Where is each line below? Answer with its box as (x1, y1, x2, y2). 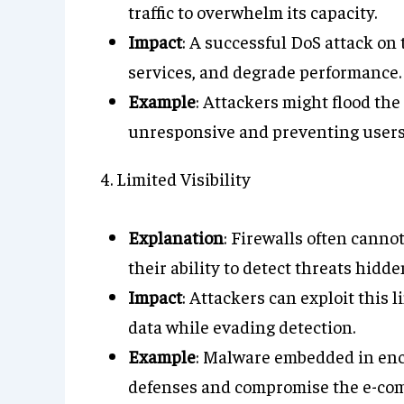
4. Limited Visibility (101, 167, 251, 189)
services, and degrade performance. (128, 60, 401, 82)
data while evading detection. (128, 315, 355, 337)
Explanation (128, 225, 224, 248)
